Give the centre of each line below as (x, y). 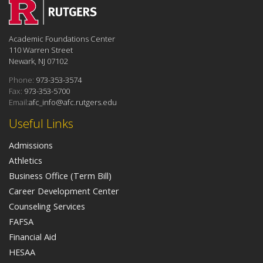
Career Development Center (64, 191)
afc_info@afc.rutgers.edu (73, 102)
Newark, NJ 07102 (38, 61)
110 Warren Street (41, 50)
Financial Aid (33, 237)
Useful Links (41, 124)
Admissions (31, 145)
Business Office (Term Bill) (60, 176)
